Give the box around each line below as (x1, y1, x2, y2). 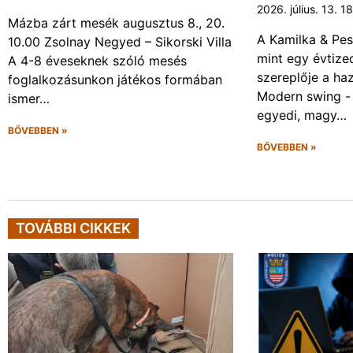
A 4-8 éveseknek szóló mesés (8, 53, 187, 69)
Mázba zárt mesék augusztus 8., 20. (8, 15, 225, 32)
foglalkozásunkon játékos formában (8, 72, 222, 88)
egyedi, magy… (257, 107, 347, 124)
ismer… (8, 91, 50, 107)
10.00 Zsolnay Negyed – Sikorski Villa (8, 34, 232, 50)
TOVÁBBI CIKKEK (16, 220, 131, 237)
